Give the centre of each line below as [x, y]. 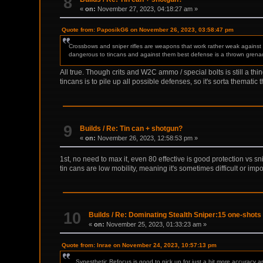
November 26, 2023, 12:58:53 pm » [147, 138]
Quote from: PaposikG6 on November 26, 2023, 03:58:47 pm [148, 30]
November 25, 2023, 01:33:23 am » [156, 225]
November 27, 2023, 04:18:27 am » [147, 9]
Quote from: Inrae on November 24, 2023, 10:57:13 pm [139, 245]
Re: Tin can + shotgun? [145, 128]
